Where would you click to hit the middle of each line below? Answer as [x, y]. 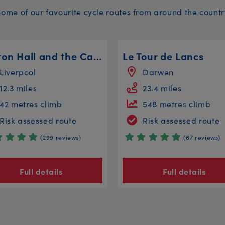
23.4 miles [162, 88]
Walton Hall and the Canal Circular [98, 55]
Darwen [158, 72]
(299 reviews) [61, 137]
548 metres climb [177, 104]
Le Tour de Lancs [163, 55]
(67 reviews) [202, 137]
